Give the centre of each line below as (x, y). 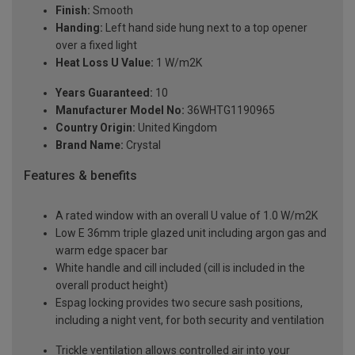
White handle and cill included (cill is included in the (180, 267)
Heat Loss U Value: (105, 63)
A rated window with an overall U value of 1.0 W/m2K (187, 215)
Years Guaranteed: (104, 93)
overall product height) (112, 285)
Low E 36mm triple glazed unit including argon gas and (191, 233)
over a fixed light (96, 46)
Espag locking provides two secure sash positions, (179, 302)
